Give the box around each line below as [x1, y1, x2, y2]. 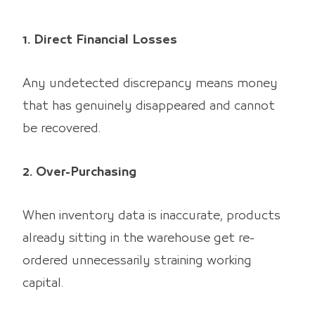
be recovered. [22, 123, 101, 135]
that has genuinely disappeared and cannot [22, 101, 275, 112]
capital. [22, 278, 63, 290]
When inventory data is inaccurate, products [22, 210, 281, 222]
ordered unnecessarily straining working [22, 255, 252, 267]
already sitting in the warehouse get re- [22, 233, 255, 245]
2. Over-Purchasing [22, 167, 136, 179]
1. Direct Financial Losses [22, 34, 177, 46]
